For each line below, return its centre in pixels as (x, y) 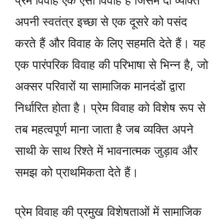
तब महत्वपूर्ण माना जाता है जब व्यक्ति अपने (104, 129)
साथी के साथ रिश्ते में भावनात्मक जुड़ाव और (106, 151)
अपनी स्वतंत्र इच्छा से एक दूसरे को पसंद (101, 22)
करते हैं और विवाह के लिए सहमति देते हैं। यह (110, 43)
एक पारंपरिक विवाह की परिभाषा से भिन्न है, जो (111, 65)
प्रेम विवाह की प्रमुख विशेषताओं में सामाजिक (108, 212)
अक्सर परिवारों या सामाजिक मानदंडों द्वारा (100, 86)
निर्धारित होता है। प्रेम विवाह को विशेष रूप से (110, 108)
